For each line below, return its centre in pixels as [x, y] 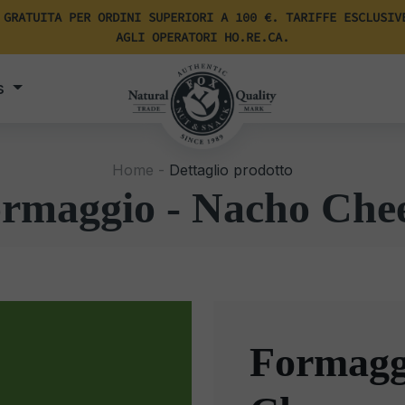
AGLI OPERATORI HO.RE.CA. [202, 37]
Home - [138, 170]
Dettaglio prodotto [229, 170]
